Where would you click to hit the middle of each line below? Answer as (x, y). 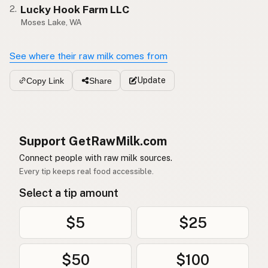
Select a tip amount (69, 193)
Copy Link (45, 80)
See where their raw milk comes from (89, 56)
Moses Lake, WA (51, 22)
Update (151, 80)
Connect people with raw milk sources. (96, 158)
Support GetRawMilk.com (93, 141)
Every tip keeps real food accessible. (86, 172)
